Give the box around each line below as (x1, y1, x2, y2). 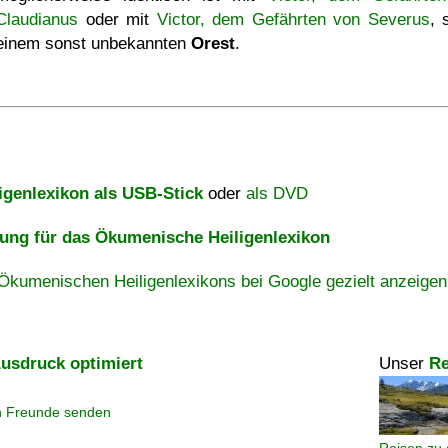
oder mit (78, 10, 157, 29)
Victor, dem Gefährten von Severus (156, 10, 430, 29)
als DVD (246, 184, 308, 203)
